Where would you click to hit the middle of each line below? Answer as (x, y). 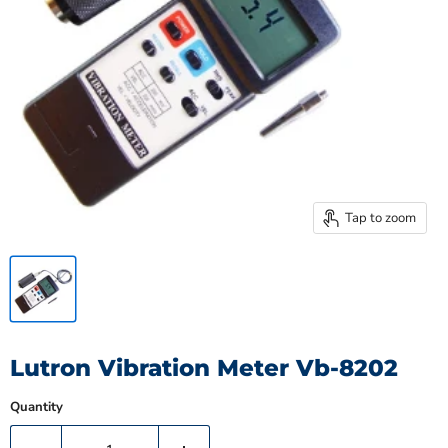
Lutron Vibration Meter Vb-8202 (204, 368)
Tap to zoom (380, 217)
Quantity (36, 407)
